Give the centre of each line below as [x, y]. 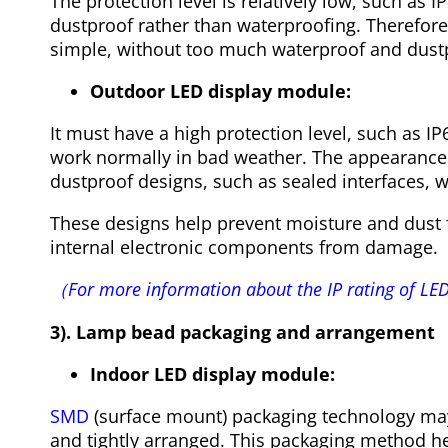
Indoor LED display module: [212, 374]
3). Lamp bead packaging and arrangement [242, 332]
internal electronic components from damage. [244, 247]
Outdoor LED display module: [220, 91]
